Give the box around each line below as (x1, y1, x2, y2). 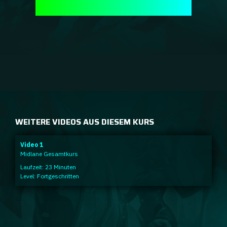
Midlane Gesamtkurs (20, 149, 78, 158)
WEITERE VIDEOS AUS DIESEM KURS (15, 115, 154, 128)
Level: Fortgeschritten (20, 172, 79, 180)
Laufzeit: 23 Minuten (20, 163, 76, 171)
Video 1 (20, 140, 43, 148)
